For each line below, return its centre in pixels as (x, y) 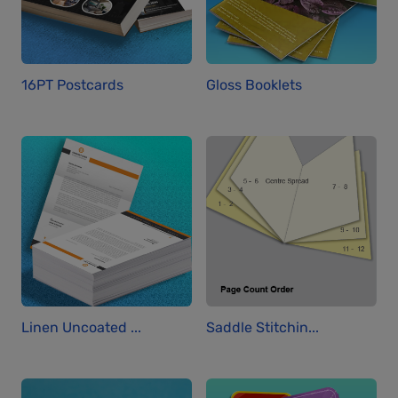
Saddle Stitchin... (263, 327)
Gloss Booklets (254, 84)
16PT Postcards (72, 84)
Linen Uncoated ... (81, 327)
